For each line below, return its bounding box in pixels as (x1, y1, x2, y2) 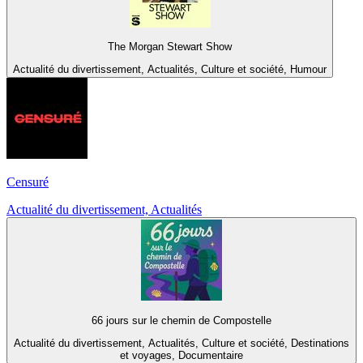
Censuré (6, 175, 49, 190)
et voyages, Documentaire (120, 348, 243, 361)
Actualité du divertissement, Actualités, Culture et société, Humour (13, 63, 327, 76)
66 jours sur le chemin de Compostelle (92, 314, 271, 327)
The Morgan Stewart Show (108, 40, 232, 53)
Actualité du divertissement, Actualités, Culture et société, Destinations (14, 336, 349, 349)
